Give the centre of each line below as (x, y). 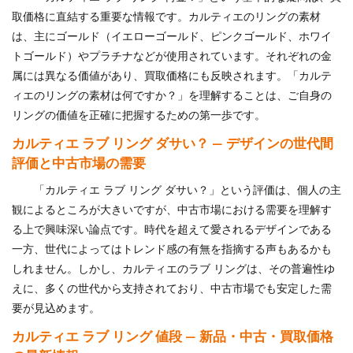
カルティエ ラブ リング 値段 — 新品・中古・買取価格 (173, 337)
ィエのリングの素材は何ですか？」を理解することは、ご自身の (172, 97)
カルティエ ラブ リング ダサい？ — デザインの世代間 (173, 144)
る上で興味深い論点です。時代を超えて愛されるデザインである (172, 230)
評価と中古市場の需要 (79, 164)
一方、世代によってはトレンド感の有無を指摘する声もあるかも (172, 250)
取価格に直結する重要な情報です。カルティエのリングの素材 (166, 18)
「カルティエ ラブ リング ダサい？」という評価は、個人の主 (188, 191)
